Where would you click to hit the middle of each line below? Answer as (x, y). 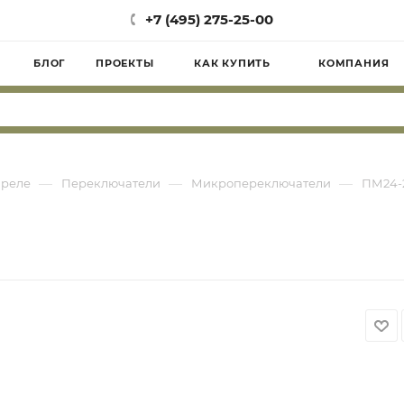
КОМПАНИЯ (354, 63)
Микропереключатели (261, 183)
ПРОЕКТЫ (125, 63)
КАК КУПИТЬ (232, 63)
